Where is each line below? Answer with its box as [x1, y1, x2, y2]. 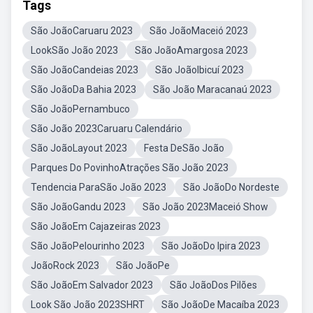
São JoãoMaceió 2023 [150, 25, 248, 36]
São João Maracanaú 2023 [153, 84, 272, 95]
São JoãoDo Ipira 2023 [161, 240, 261, 252]
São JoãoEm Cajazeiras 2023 [31, 221, 161, 232]
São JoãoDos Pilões [170, 279, 257, 291]
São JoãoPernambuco [31, 103, 130, 115]
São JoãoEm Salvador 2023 [31, 279, 153, 291]
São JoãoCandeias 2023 [31, 64, 138, 75]
